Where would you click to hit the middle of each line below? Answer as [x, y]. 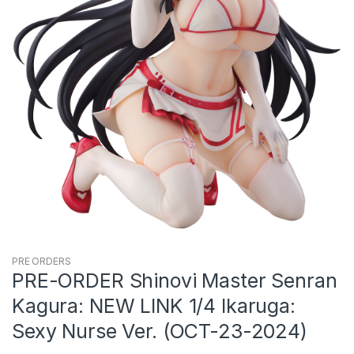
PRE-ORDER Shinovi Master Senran [175, 280]
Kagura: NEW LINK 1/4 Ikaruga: [154, 305]
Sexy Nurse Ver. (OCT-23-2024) [160, 331]
